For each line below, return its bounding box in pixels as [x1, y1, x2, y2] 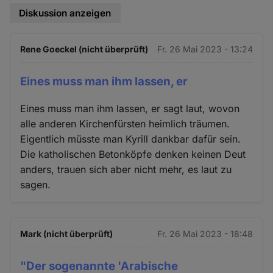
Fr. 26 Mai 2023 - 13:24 [157, 43, 253, 54]
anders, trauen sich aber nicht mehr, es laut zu [20, 163, 232, 176]
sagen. [20, 179, 51, 191]
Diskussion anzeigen [19, 7, 112, 19]
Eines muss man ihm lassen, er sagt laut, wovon [20, 102, 240, 115]
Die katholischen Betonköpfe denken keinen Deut [20, 148, 246, 161]
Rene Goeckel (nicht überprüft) [20, 43, 149, 54]
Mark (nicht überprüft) [20, 229, 113, 239]
